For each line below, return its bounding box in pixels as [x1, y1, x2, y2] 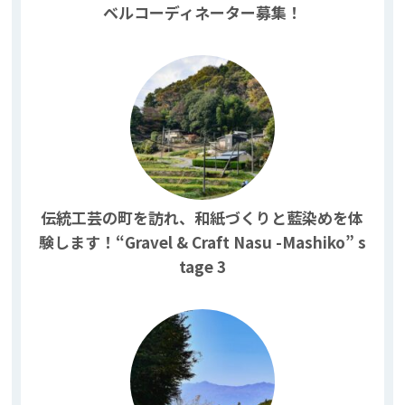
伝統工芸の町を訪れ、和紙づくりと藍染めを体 [41, 205, 364, 229]
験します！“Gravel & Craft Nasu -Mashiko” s [38, 230, 366, 253]
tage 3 [178, 254, 226, 278]
